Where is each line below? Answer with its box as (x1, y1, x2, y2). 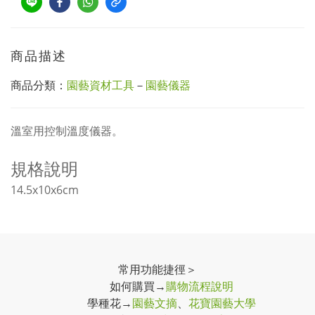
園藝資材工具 (67, 77, 134, 93)
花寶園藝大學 (188, 295, 256, 311)
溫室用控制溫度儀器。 (11, 123, 123, 139)
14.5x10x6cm (11, 182, 79, 198)
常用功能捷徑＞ (118, 262, 197, 277)
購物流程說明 (166, 278, 233, 294)
